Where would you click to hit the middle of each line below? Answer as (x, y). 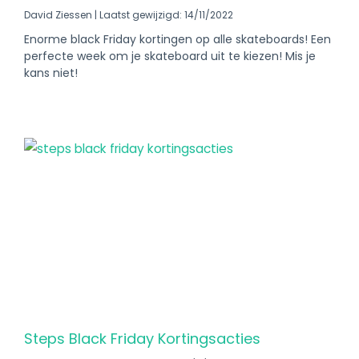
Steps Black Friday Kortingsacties (142, 339)
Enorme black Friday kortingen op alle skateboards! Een (177, 39)
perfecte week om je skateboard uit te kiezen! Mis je (170, 56)
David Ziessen (59, 15)
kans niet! (51, 73)
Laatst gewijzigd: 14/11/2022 (165, 15)
